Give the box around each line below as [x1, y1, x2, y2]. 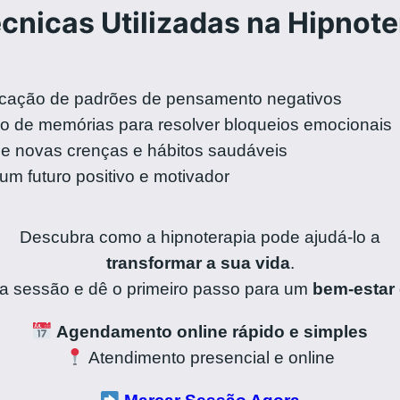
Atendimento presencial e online [84, 347, 335, 367]
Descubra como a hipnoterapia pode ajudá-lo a [20, 227, 380, 246]
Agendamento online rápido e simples [55, 321, 368, 341]
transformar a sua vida [105, 253, 290, 272]
